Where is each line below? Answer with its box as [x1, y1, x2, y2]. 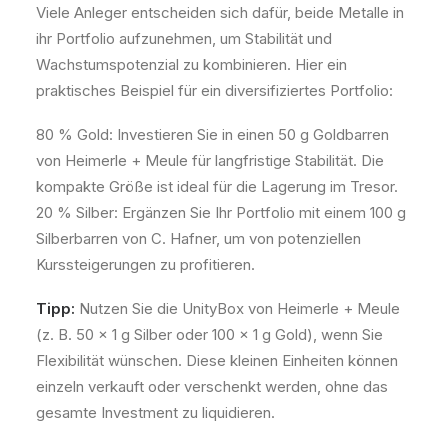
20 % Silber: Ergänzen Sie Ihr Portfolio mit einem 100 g [36, 203, 406, 222]
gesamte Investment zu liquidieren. [36, 403, 275, 422]
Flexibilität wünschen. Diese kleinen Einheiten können [36, 351, 398, 370]
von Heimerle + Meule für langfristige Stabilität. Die [36, 151, 384, 170]
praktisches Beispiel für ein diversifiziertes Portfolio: [36, 81, 393, 100]
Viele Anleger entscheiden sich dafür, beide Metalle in [36, 3, 404, 22]
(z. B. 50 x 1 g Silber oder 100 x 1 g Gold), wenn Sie [36, 325, 383, 344]
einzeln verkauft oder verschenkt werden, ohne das [36, 377, 388, 396]
